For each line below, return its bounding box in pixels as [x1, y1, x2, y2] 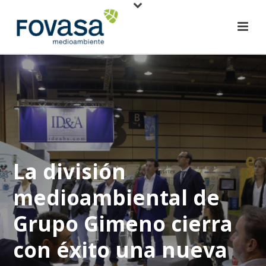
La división [13, 157, 126, 185]
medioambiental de [13, 183, 220, 211]
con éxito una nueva [13, 236, 228, 264]
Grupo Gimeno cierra [13, 210, 233, 237]
